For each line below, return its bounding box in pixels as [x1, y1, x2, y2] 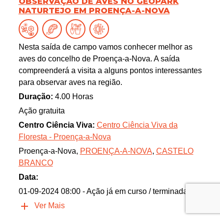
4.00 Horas [53, 92, 93, 101]
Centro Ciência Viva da [96, 121, 178, 130]
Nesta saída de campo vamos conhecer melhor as [18, 43, 192, 52]
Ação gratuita [18, 107, 65, 115]
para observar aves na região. [18, 78, 122, 87]
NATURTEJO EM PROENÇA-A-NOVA [18, 6, 170, 16]
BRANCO [18, 159, 53, 167]
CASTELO [156, 147, 193, 156]
